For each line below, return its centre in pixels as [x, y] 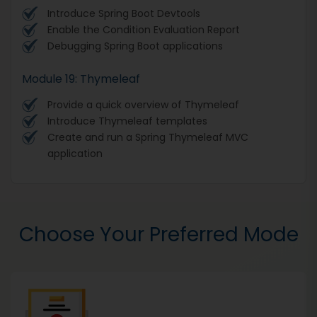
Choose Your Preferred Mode [158, 234]
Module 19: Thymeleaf [81, 79]
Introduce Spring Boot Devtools [124, 13]
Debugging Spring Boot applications [135, 46]
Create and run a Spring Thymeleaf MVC [148, 137]
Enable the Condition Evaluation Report [144, 29]
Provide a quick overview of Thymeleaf [143, 104]
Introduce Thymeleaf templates [127, 121]
